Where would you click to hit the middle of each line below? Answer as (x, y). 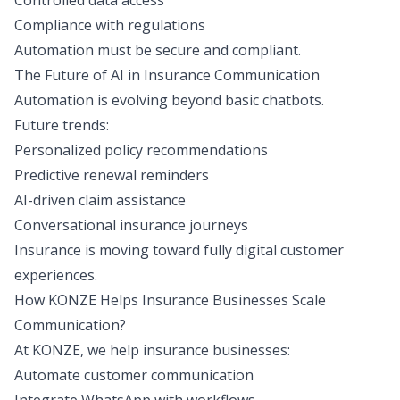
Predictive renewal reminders (112, 175)
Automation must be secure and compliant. (158, 50)
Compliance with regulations (110, 25)
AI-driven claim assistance (100, 200)
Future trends (60, 125)
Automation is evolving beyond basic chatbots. (169, 100)
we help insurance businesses (187, 350)
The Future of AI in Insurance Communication (167, 75)
